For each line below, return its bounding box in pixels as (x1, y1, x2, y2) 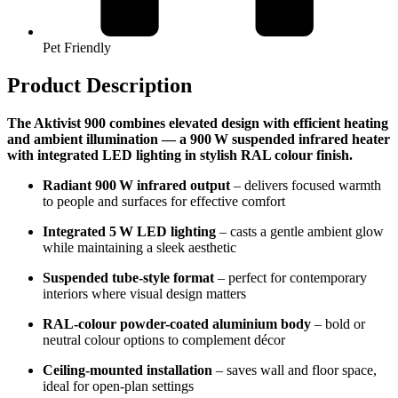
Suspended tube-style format (43, 270, 214, 286)
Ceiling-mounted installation (43, 362, 212, 378)
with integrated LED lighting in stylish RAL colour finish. (7, 147, 353, 163)
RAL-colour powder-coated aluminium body (43, 316, 311, 332)
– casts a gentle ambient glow (216, 224, 384, 240)
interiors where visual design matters (43, 286, 246, 302)
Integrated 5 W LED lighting (43, 224, 216, 240)
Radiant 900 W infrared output (43, 178, 230, 194)
